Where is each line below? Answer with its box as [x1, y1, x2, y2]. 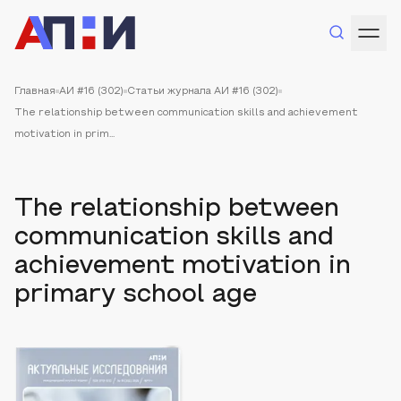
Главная [14, 87, 55, 96]
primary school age [14, 284, 257, 307]
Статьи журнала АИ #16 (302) [127, 87, 278, 96]
